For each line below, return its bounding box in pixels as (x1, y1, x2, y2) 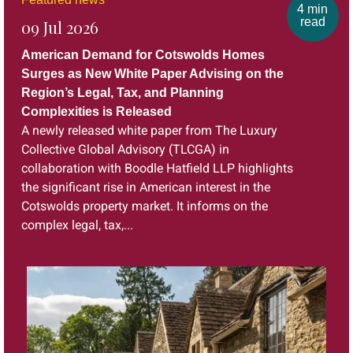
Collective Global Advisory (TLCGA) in (20, 142, 229, 158)
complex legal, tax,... (20, 217, 133, 233)
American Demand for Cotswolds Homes (20, 48, 265, 62)
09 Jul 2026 (20, 17, 98, 39)
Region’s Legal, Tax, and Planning (20, 86, 224, 100)
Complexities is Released (20, 105, 172, 119)
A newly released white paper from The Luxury (20, 123, 277, 139)
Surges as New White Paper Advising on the (20, 67, 284, 81)
